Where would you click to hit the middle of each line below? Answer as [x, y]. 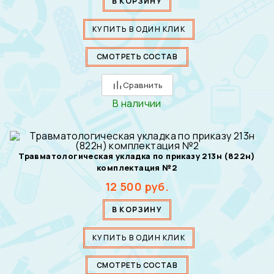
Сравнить [143, 85]
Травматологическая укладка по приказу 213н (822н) [137, 156]
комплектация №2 [137, 167]
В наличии [137, 103]
